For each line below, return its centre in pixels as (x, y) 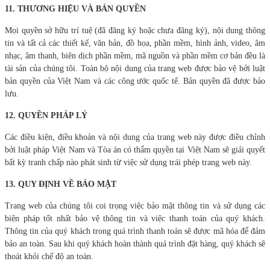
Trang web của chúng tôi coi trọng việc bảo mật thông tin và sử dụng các (135, 206)
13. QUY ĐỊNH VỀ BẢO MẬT (61, 184)
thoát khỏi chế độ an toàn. (49, 256)
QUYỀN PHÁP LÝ (53, 115)
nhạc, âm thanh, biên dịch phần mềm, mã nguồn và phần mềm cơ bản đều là (135, 55)
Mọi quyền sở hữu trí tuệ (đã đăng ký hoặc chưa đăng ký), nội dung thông (135, 30)
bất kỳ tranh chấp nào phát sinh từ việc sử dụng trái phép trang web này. (128, 162)
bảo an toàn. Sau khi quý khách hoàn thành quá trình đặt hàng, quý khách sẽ (135, 243)
